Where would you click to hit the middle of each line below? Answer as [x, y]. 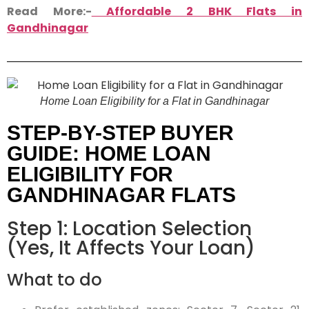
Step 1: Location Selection [129, 229]
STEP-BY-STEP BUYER [120, 133]
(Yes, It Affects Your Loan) [131, 248]
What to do [54, 280]
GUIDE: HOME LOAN [109, 154]
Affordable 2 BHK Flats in [197, 11]
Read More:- [49, 11]
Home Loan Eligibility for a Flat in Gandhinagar [154, 101]
